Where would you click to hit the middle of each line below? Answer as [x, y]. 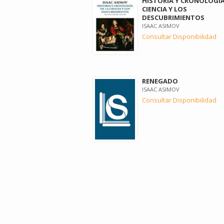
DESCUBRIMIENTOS [173, 17]
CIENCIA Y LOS [164, 9]
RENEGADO [160, 81]
